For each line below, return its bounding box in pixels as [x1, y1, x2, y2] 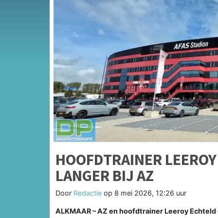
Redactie [73, 188, 102, 197]
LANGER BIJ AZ [55, 165, 154, 185]
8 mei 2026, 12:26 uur [114, 188, 186, 197]
